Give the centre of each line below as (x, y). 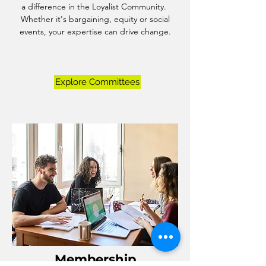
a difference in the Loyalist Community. (95, 7)
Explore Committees (97, 82)
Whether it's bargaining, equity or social (95, 19)
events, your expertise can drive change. (95, 31)
